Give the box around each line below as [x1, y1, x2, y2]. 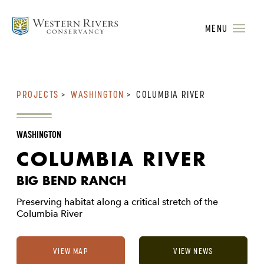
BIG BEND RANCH [16, 173, 126, 188]
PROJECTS [16, 88, 59, 100]
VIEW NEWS [173, 246, 213, 256]
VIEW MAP [52, 246, 89, 256]
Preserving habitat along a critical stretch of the [16, 196, 218, 207]
